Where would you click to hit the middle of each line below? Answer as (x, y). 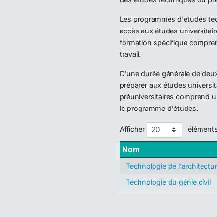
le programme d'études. (159, 108)
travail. (130, 54)
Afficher (133, 129)
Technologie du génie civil (168, 182)
